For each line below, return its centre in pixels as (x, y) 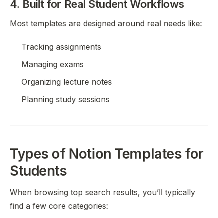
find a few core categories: (59, 206)
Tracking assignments (61, 47)
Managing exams (53, 64)
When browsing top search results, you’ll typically (102, 192)
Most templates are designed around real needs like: (106, 23)
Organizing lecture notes (67, 82)
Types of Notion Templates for (107, 154)
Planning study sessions (65, 99)
